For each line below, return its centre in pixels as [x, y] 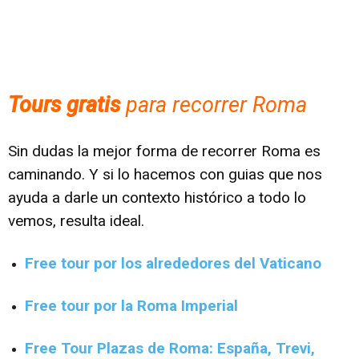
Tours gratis [64, 105]
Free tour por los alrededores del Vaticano [173, 263]
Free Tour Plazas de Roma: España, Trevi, [170, 348]
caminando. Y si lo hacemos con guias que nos [165, 174]
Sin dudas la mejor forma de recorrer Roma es [164, 151]
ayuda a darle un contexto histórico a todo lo [157, 197]
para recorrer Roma [214, 105]
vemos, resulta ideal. [76, 220]
